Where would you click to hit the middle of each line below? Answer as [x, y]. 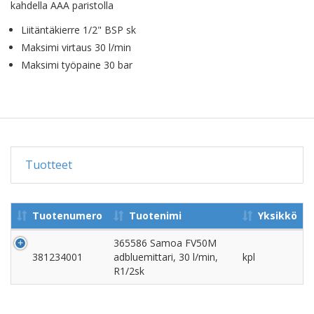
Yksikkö [278, 215]
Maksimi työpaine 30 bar [77, 64]
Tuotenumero [67, 215]
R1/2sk [129, 271]
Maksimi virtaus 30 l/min [76, 47]
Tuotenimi [155, 215]
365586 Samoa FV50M [165, 243]
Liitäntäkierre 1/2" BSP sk [78, 29]
